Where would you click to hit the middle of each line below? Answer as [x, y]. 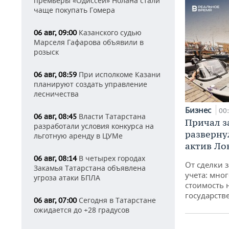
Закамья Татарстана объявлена [90, 168]
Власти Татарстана [111, 116]
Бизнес [199, 110]
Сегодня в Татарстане [116, 200]
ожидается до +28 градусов [82, 210]
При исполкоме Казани [119, 74]
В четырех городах [111, 158]
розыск [46, 52]
